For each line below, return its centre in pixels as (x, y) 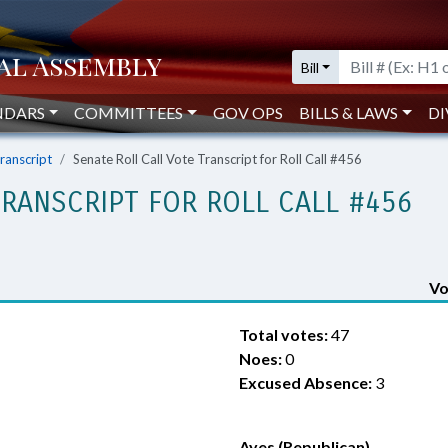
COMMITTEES (129, 112)
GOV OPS (248, 112)
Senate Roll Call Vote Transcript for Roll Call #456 (217, 159)
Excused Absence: (305, 382)
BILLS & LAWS (349, 112)
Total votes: (283, 334)
